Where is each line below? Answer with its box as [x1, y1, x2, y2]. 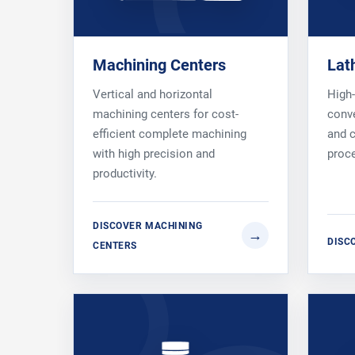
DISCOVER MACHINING [93, 219, 203, 231]
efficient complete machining [93, 126, 246, 141]
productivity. [93, 166, 157, 181]
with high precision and [93, 146, 215, 161]
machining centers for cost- [93, 106, 239, 121]
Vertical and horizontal [93, 86, 212, 101]
